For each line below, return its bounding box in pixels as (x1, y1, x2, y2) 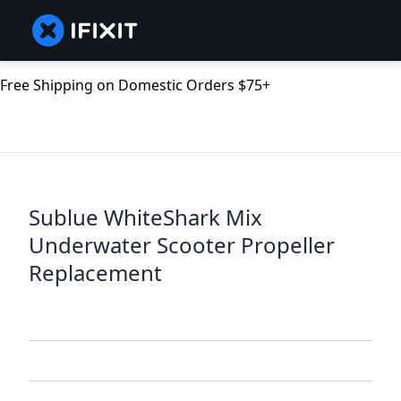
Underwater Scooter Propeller (29, 230, 335, 260)
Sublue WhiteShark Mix (29, 202, 262, 233)
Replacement (29, 258, 162, 288)
